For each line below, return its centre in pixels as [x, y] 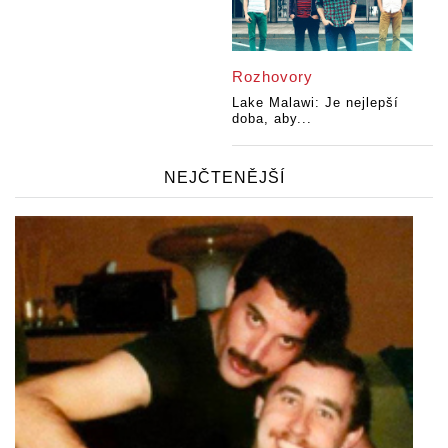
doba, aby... [272, 118]
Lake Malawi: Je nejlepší [316, 102]
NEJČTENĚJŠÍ [224, 177]
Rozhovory [273, 76]
